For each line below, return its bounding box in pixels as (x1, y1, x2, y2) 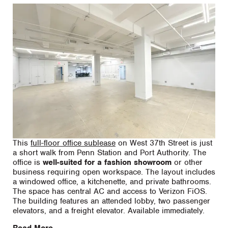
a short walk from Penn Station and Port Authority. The (13, 147, 206, 158)
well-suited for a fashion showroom (43, 157, 172, 167)
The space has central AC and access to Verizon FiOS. (13, 186, 207, 196)
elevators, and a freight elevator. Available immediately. (13, 205, 207, 216)
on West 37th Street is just (116, 137, 212, 148)
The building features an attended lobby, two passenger (13, 195, 210, 206)
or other (172, 157, 203, 167)
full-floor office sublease (31, 137, 116, 148)
